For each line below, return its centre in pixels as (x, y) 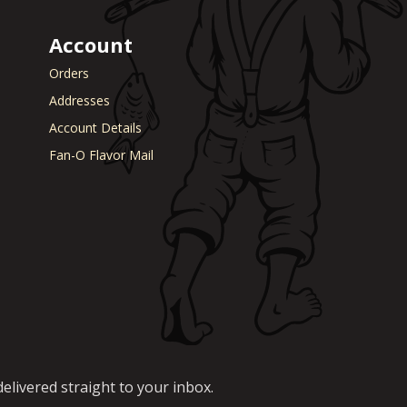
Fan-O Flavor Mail (101, 155)
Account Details (95, 128)
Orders (69, 74)
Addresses (79, 101)
